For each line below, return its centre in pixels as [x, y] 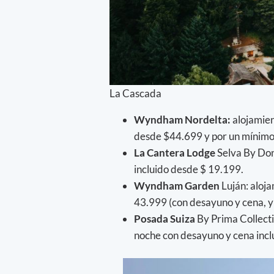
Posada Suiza [165, 219]
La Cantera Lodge [175, 153]
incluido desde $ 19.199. [189, 169]
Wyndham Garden [177, 186]
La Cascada [135, 94]
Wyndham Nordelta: [182, 120]
